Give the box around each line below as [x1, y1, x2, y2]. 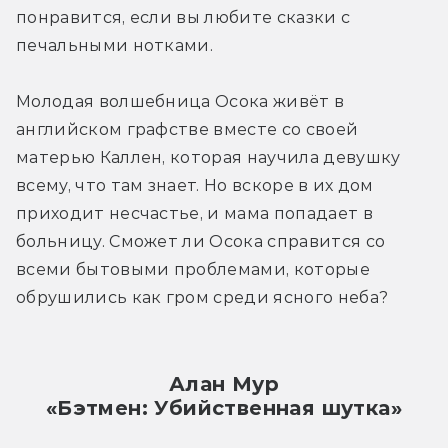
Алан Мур [168, 371, 280, 396]
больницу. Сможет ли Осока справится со [16, 231, 386, 251]
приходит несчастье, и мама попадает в [16, 203, 373, 223]
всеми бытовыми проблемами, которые [16, 259, 370, 279]
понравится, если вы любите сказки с [16, 7, 351, 27]
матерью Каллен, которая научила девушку [16, 147, 401, 167]
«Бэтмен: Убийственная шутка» [45, 395, 403, 420]
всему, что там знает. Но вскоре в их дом [16, 175, 374, 195]
